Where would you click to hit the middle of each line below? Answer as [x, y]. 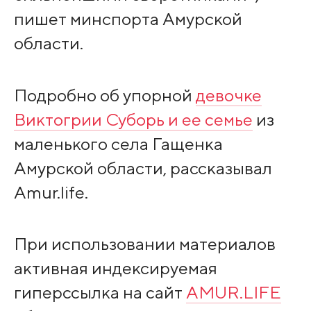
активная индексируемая [115, 268]
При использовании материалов [144, 243]
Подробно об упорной [104, 95]
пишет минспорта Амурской [128, 19]
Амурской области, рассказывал [143, 168]
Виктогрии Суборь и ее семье [133, 119]
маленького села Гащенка [118, 143]
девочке [228, 95]
